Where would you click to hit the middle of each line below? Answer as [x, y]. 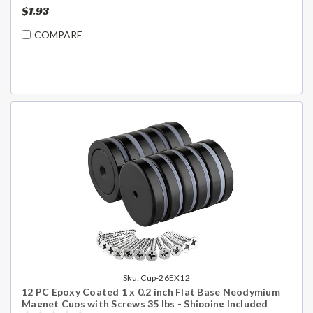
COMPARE [58, 35]
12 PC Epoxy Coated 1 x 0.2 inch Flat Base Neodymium [151, 291]
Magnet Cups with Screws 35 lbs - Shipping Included [145, 303]
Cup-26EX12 [165, 277]
